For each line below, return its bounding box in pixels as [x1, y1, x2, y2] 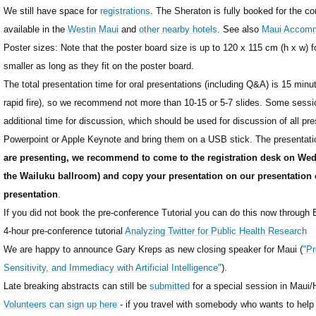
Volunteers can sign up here [3, 298, 117, 310]
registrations [99, 5, 150, 16]
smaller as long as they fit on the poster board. [3, 60, 194, 71]
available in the [3, 23, 68, 35]
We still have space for [3, 5, 100, 16]
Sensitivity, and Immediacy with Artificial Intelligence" [3, 262, 221, 273]
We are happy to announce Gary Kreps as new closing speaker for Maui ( [3, 243, 303, 255]
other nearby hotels [138, 23, 217, 35]
